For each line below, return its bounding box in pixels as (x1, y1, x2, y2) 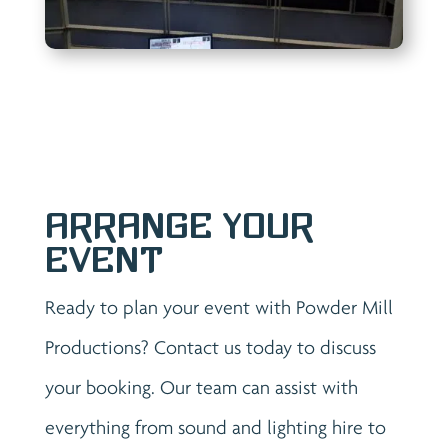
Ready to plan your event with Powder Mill (44, 295, 393, 318)
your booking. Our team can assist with (44, 375, 358, 398)
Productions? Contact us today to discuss (44, 335, 376, 358)
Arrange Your (44, 206, 314, 245)
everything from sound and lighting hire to (44, 415, 386, 438)
